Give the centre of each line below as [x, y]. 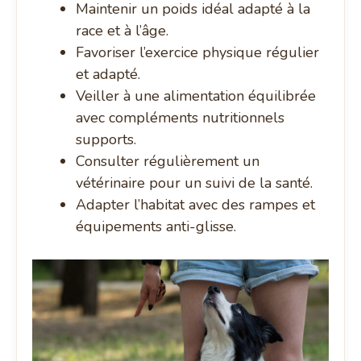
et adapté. [108, 75]
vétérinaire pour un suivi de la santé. [195, 183]
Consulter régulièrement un [168, 162]
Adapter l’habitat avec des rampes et [196, 205]
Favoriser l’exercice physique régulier [198, 53]
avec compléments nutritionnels [180, 118]
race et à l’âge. [122, 31]
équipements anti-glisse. [156, 227]
